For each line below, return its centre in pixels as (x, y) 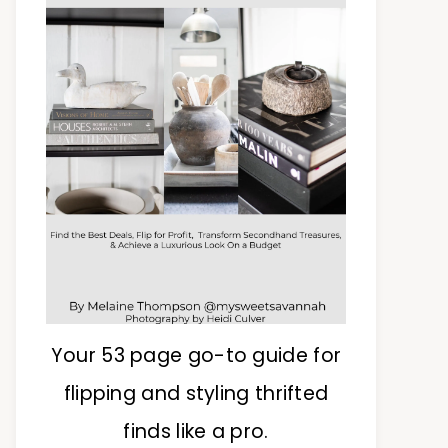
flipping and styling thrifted (196, 393)
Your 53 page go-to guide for (196, 355)
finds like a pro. (196, 431)
